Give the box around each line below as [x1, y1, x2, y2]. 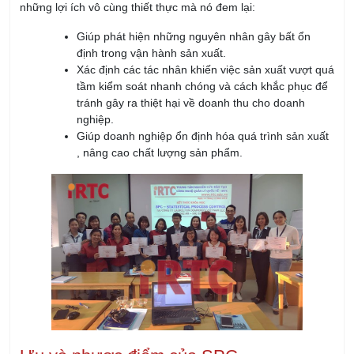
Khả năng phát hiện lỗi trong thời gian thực [20, 333, 233, 347]
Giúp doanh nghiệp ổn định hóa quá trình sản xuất [77, 57, 329, 70]
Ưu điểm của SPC [20, 304, 139, 321]
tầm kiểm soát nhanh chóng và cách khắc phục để [77, 7, 328, 21]
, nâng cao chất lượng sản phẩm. [77, 73, 243, 87]
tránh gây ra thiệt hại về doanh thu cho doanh [77, 24, 305, 37]
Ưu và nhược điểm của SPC [20, 273, 238, 293]
